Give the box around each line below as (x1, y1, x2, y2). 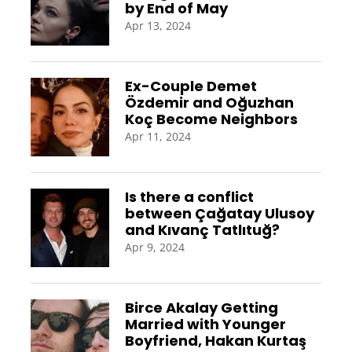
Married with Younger (124, 313, 286, 334)
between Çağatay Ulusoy (124, 203, 314, 223)
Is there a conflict (124, 186, 254, 207)
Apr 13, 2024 (124, 17, 191, 33)
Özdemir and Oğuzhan (124, 92, 294, 112)
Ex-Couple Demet (124, 75, 257, 96)
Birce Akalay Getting (124, 297, 278, 317)
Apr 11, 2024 (124, 128, 191, 144)
